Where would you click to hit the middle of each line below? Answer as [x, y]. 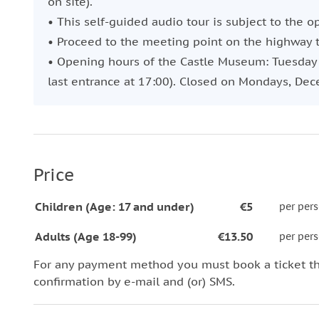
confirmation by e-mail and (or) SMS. [134, 281]
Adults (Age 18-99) [86, 236]
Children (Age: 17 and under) [115, 206]
